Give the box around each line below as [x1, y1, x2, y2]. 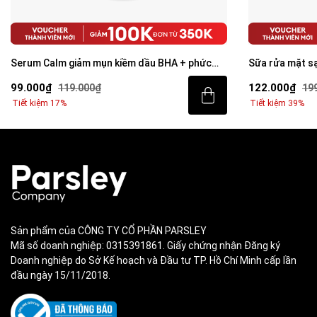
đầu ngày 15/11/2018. [11, 269, 110, 281]
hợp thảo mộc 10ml [11, 71, 100, 82]
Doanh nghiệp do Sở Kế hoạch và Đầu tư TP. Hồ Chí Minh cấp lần [11, 254, 296, 266]
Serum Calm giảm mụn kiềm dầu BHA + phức [11, 57, 212, 69]
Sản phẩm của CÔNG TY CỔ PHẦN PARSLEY [11, 224, 207, 236]
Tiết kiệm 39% [250, 98, 304, 108]
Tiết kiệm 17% [12, 98, 67, 108]
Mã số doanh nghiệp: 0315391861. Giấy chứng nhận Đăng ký [11, 239, 280, 251]
